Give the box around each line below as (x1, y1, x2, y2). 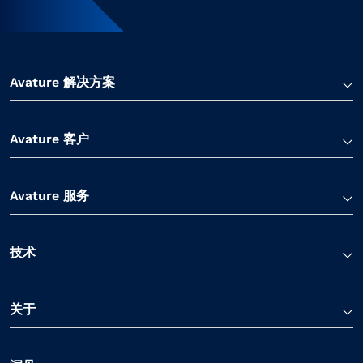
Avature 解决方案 (10, 74, 115, 90)
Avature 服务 (10, 187, 89, 203)
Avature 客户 (10, 130, 89, 147)
